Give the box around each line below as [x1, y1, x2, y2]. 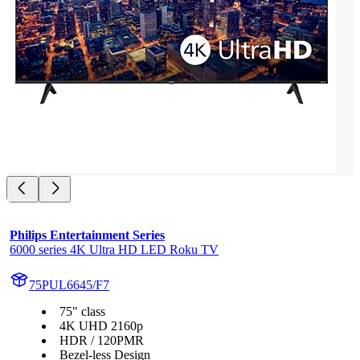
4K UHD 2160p [59, 319, 143, 333]
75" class [59, 305, 105, 319]
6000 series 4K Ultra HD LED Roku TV [10, 243, 219, 257]
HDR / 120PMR [59, 333, 144, 348]
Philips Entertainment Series [10, 228, 165, 243]
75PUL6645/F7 [29, 278, 109, 292]
